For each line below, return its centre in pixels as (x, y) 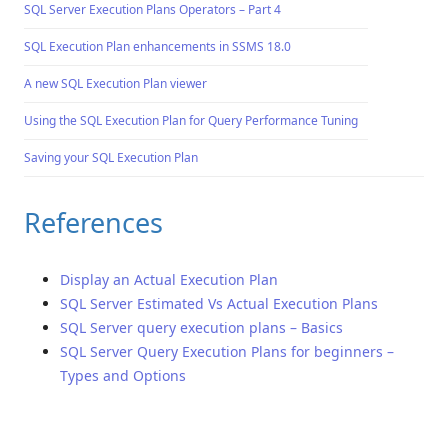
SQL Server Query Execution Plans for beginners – (227, 351)
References (93, 222)
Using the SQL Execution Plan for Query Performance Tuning (191, 120)
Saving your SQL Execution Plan (111, 157)
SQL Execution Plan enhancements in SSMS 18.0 (157, 46)
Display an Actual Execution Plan (169, 279)
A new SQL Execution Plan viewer (115, 83)
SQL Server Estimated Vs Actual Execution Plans (219, 303)
